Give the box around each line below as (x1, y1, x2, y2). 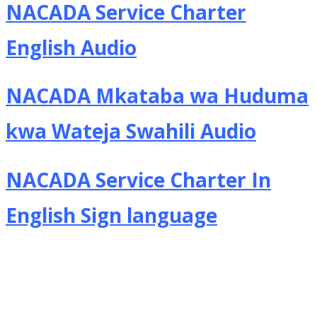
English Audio (6, 33, 137, 61)
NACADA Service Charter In (6, 166, 271, 194)
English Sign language (6, 202, 217, 229)
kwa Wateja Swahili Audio (6, 117, 256, 145)
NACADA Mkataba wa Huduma (6, 82, 309, 110)
